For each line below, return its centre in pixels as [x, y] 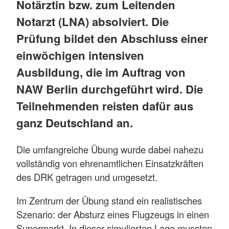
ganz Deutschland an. [75, 123]
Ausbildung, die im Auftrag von [101, 72]
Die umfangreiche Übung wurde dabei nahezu [110, 150]
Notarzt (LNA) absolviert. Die [93, 22]
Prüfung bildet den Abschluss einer [112, 39]
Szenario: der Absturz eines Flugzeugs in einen [113, 214]
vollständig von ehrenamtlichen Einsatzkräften [110, 163]
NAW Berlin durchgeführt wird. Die [110, 89]
